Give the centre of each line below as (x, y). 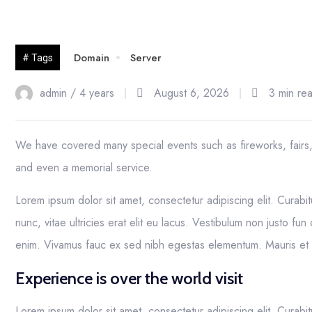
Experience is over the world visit (129, 278)
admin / (60, 93)
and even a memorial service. (84, 167)
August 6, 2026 (192, 93)
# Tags (38, 58)
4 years (97, 93)
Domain (92, 58)
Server (146, 58)
